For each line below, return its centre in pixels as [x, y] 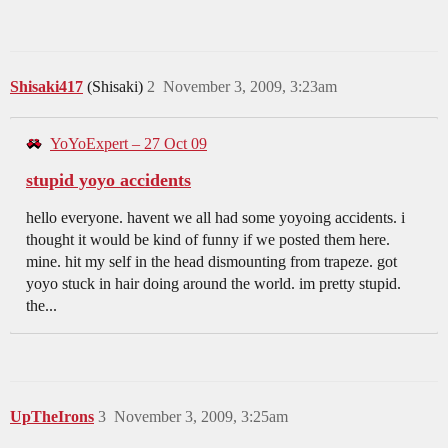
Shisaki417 [46, 87]
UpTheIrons [52, 417]
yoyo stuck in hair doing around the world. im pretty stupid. [213, 284]
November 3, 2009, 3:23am [250, 87]
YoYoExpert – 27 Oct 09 [128, 144]
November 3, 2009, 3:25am [201, 417]
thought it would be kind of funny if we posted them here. [208, 240]
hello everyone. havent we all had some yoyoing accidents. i [215, 218]
